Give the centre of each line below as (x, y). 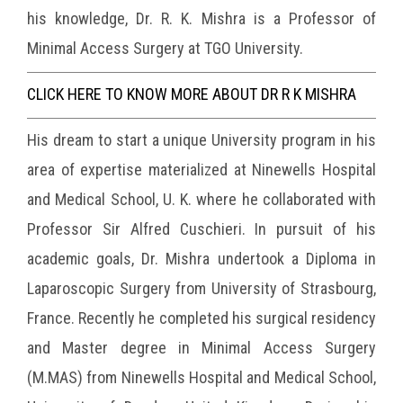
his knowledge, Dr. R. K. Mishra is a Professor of (201, 18)
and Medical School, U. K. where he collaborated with (201, 199)
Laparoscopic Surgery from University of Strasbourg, (201, 288)
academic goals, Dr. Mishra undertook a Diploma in (201, 258)
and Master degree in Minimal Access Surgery (201, 347)
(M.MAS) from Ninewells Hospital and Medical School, (201, 377)
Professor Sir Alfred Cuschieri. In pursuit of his (201, 228)
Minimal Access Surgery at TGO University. (165, 48)
